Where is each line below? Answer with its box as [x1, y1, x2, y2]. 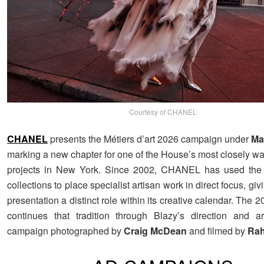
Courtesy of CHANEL [129, 107, 197, 117]
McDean [150, 224, 187, 238]
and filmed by [187, 224, 247, 238]
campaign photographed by [7, 224, 124, 238]
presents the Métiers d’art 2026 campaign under [48, 132, 252, 146]
